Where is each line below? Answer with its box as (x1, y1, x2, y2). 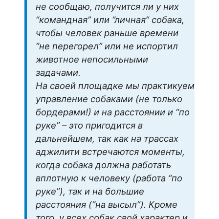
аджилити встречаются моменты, (36, 146, 185, 157)
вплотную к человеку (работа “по (36, 173, 182, 184)
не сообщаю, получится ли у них (36, 1, 179, 12)
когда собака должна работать (36, 159, 171, 171)
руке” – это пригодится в (36, 120, 143, 131)
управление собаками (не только (36, 93, 182, 105)
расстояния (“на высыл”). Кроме (36, 199, 177, 210)
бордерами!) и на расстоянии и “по (36, 107, 190, 118)
